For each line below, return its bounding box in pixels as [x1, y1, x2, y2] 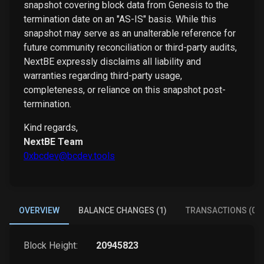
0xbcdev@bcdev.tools [24, 150, 115, 162]
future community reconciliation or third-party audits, [24, 42, 237, 54]
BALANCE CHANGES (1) [78, 205, 167, 215]
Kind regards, [24, 122, 78, 134]
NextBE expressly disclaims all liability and [24, 56, 201, 68]
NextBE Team [24, 136, 83, 148]
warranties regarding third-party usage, [24, 70, 182, 82]
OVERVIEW [19, 205, 60, 215]
